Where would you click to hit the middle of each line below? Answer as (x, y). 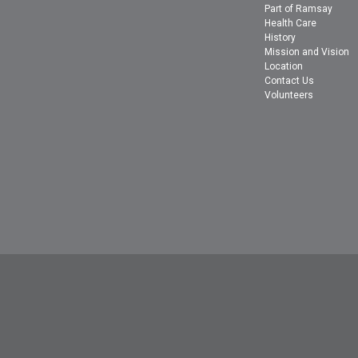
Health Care (291, 24)
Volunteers (289, 95)
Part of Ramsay (299, 9)
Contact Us (290, 81)
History (280, 38)
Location (284, 67)
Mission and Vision (307, 52)
